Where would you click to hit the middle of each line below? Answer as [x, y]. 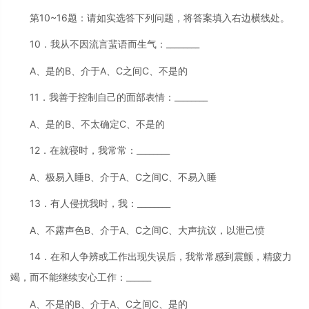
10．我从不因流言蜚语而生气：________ [114, 44]
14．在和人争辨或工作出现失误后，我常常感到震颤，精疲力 [161, 257]
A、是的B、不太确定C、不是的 [97, 123]
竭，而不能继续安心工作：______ [81, 277]
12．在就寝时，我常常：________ [100, 150]
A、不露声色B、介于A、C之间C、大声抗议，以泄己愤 [147, 230]
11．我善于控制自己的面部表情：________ [119, 97]
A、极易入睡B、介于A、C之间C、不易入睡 [123, 177]
